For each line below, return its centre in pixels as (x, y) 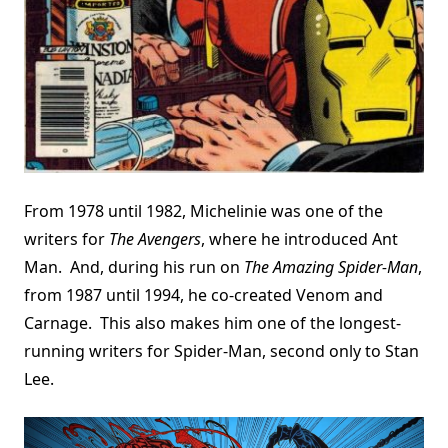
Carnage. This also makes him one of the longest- (212, 323)
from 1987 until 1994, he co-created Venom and (203, 295)
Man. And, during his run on (134, 267)
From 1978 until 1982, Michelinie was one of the (203, 211)
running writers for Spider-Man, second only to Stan (221, 351)
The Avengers (155, 239)
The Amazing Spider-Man (331, 267)
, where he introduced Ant (299, 239)
